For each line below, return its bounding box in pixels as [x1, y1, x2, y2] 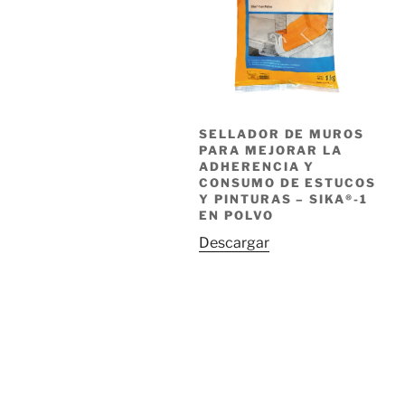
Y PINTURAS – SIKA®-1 [199, 192, 368, 207]
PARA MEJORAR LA [199, 143, 344, 158]
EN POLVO [199, 208, 274, 223]
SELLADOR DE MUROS [199, 127, 365, 142]
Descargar [199, 234, 269, 252]
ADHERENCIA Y [199, 159, 316, 174]
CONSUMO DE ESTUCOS [199, 175, 377, 191]
